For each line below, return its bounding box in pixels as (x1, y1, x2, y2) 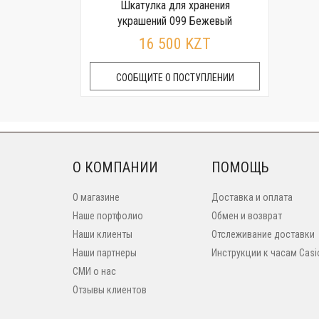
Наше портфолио (73, 210, 143, 221)
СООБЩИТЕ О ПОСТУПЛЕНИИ (115, 72, 234, 83)
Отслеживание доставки (211, 229, 315, 240)
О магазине (73, 192, 120, 203)
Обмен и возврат (211, 210, 282, 221)
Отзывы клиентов (73, 284, 147, 296)
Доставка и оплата (211, 192, 293, 203)
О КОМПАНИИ (73, 159, 158, 176)
